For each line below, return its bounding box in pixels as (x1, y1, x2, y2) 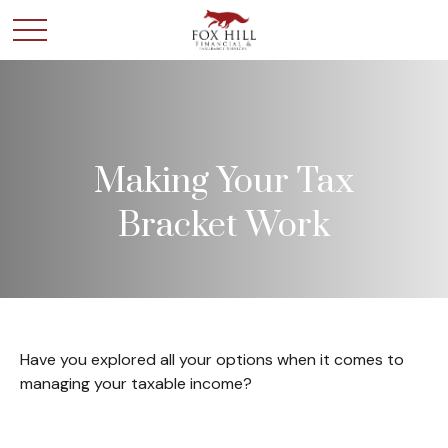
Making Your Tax (94, 160, 354, 204)
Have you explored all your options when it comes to (20, 349, 404, 370)
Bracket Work (118, 204, 330, 248)
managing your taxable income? (20, 373, 252, 394)
